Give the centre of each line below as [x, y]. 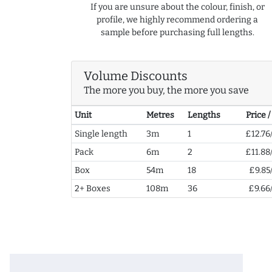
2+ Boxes [92, 188]
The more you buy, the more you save [166, 90]
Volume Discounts [136, 76]
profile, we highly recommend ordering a [177, 19]
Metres [160, 115]
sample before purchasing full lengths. [177, 32]
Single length [101, 134]
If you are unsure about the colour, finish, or [177, 7]
